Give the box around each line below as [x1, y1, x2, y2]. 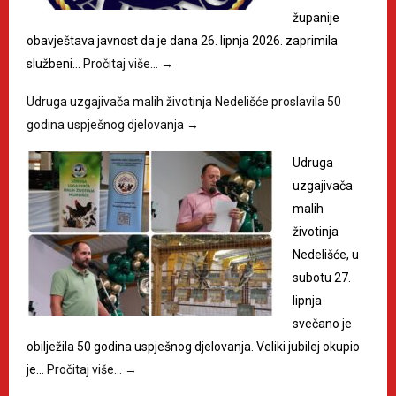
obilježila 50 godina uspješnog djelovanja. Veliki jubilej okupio [27, 339, 360, 354]
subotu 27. [293, 270, 351, 285]
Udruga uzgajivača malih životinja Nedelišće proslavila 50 [27, 94, 341, 109]
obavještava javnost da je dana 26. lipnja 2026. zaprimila [27, 33, 338, 48]
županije [293, 10, 339, 25]
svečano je [293, 316, 352, 331]
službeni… [27, 56, 83, 71]
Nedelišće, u [293, 247, 359, 262]
